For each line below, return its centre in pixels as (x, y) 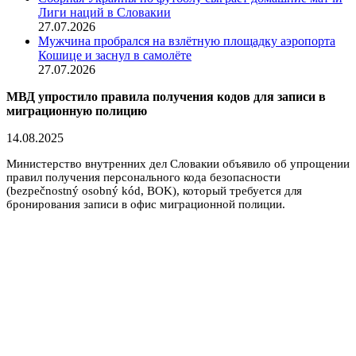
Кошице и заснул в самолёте (115, 55)
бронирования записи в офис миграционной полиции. (146, 204)
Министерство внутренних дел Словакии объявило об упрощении (178, 163)
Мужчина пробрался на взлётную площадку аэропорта (187, 41)
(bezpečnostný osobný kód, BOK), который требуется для (154, 190)
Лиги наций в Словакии (104, 12)
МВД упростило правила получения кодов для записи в (166, 96)
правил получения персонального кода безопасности (143, 177)
